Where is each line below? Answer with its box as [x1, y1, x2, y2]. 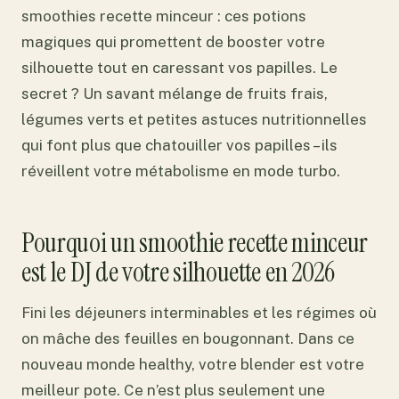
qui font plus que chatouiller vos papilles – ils [21, 136, 338, 154]
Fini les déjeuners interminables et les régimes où [21, 303, 377, 322]
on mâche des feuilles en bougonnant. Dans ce [21, 329, 354, 347]
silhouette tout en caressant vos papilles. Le [21, 59, 338, 77]
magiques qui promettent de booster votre [21, 33, 325, 51]
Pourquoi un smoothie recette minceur [21, 224, 369, 260]
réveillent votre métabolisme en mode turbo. [21, 162, 340, 180]
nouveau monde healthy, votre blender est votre [21, 354, 364, 373]
